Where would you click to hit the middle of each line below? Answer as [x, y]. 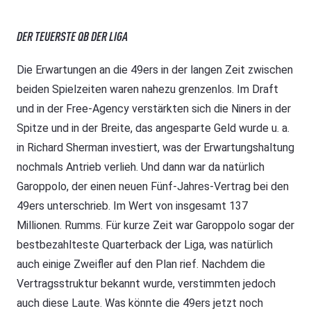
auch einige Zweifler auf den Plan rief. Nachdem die [141, 264]
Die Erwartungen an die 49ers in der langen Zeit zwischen [155, 70]
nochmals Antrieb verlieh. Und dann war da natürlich [141, 167]
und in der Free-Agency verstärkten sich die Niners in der [154, 109]
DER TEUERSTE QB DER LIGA [72, 36]
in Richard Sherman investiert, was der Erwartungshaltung [155, 148]
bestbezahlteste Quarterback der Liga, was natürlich [145, 245]
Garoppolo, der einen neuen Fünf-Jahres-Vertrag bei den [153, 187]
